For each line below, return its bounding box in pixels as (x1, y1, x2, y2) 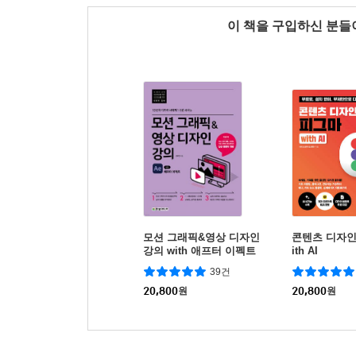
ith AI (292, 245, 318, 257)
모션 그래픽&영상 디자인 (143, 231, 260, 244)
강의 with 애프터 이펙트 (143, 245, 256, 257)
